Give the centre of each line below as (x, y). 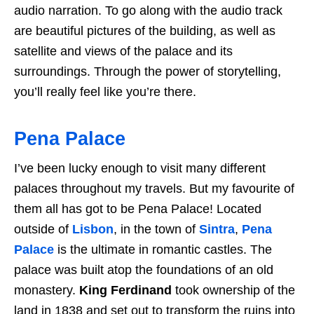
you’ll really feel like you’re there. (105, 91)
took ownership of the (233, 290)
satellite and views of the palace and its (123, 51)
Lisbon (93, 229)
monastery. (47, 290)
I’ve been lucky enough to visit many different (140, 168)
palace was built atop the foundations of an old (144, 269)
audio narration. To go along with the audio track (148, 10)
